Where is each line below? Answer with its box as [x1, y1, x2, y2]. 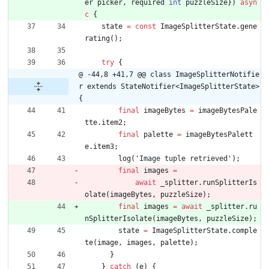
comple [232, 226, 257, 235]
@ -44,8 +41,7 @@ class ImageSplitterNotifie [79, 70, 259, 79]
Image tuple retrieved [139, 154, 228, 163]
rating [85, 34, 110, 43]
